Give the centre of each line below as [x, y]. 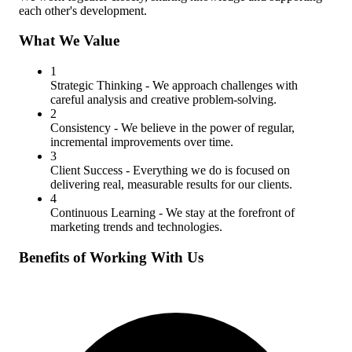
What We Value [69, 41]
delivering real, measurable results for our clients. [171, 185]
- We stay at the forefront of [225, 213]
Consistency [81, 128]
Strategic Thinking [96, 86]
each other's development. [83, 10]
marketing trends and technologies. [136, 227]
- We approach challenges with [220, 86]
